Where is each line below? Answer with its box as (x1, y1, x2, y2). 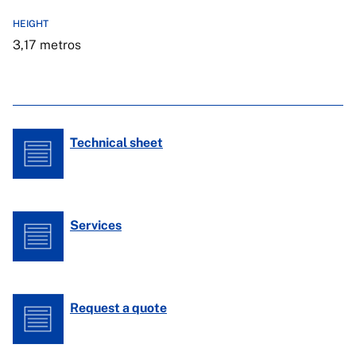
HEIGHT (13, 18, 48, 29)
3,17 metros (13, 37, 81, 52)
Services (70, 218, 122, 233)
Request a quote (70, 300, 167, 315)
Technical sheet (70, 135, 163, 150)
